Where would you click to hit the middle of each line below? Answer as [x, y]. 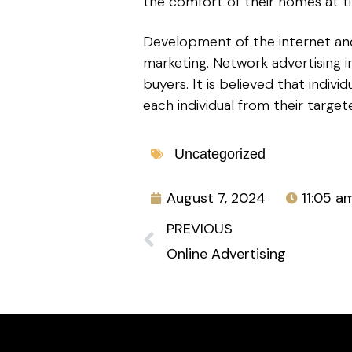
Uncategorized [220, 154]
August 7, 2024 [216, 198]
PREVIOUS [200, 229]
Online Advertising [226, 254]
